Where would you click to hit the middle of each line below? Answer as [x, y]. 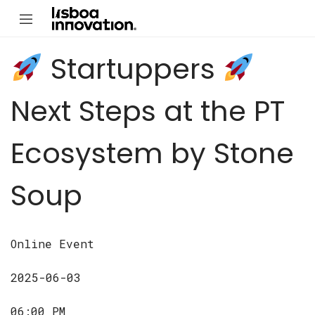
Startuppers [133, 69]
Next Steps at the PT [148, 111]
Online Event [52, 244]
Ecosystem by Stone [152, 154]
